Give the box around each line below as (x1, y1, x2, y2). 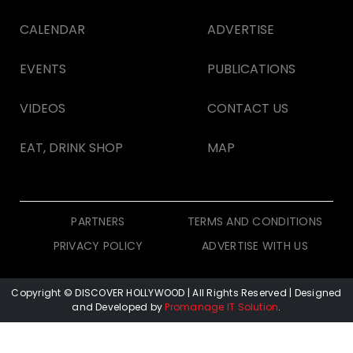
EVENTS (20, 60, 66, 79)
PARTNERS (71, 214, 125, 230)
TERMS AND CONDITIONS (187, 214, 323, 230)
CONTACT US (207, 99, 288, 118)
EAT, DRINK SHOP (20, 139, 123, 158)
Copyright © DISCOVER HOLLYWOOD (11, 286, 188, 300)
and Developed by (72, 300, 165, 314)
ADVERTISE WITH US (202, 238, 308, 255)
